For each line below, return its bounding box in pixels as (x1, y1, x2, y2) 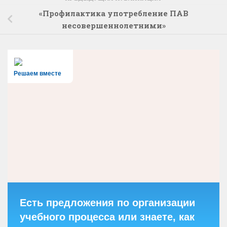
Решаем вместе (14, 69, 61, 77)
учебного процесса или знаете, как (20, 211, 195, 222)
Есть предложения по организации (20, 197, 195, 208)
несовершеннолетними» (61, 20, 166, 30)
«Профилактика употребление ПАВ (39, 8, 188, 18)
